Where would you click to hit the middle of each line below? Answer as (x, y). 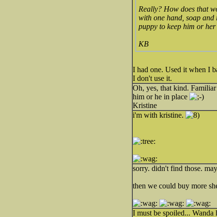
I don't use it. (152, 78)
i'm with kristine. (159, 115)
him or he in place (161, 97)
